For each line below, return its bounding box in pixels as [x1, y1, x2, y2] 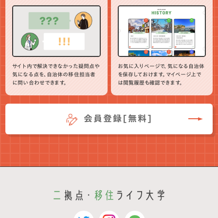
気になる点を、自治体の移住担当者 [12, 72, 95, 77]
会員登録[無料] [81, 114, 153, 123]
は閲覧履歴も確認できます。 [117, 80, 182, 86]
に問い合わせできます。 [12, 80, 67, 86]
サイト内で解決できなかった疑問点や [12, 63, 100, 69]
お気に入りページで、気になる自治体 [117, 63, 205, 69]
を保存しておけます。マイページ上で [117, 72, 201, 77]
